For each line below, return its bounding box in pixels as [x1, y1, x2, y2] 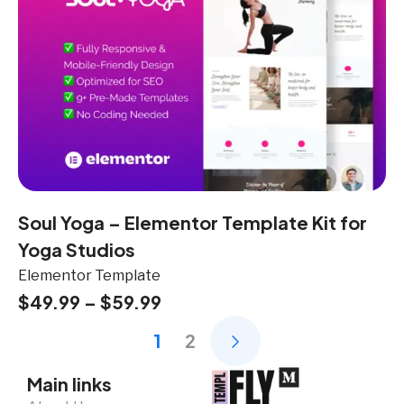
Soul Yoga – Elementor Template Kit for [18, 211, 367, 234]
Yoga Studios [18, 238, 135, 262]
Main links [27, 372, 112, 396]
